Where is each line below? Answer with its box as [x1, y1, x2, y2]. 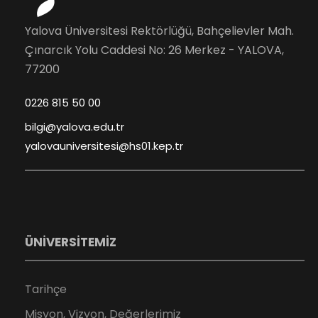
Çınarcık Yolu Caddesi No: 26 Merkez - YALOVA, [25, 42, 284, 59]
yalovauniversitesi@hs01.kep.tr [25, 138, 183, 154]
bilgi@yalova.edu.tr [25, 119, 124, 135]
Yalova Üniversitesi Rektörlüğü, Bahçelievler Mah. [25, 23, 294, 40]
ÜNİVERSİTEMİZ [25, 234, 116, 251]
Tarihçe [25, 281, 67, 298]
